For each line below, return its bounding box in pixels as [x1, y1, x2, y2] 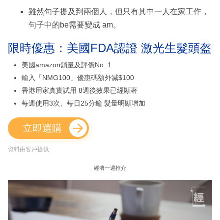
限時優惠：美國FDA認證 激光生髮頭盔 [8, 41, 212, 55]
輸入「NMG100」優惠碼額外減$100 [22, 74, 134, 82]
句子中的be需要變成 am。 [28, 21, 121, 29]
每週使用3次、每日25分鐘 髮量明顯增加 [22, 99, 145, 108]
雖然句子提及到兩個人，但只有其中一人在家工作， [28, 7, 209, 16]
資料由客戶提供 [8, 146, 49, 153]
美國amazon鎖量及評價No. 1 [22, 61, 111, 69]
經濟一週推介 [94, 165, 126, 171]
